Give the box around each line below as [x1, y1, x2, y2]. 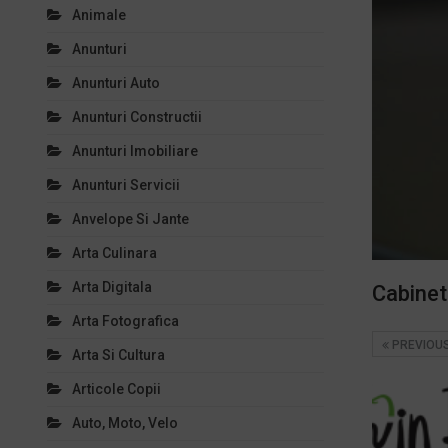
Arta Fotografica [72, 313, 179, 329]
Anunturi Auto [72, 75, 160, 91]
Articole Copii [72, 381, 161, 397]
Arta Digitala [72, 279, 152, 295]
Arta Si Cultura [72, 347, 165, 363]
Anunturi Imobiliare [72, 143, 198, 159]
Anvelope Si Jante [72, 211, 189, 227]
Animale [72, 7, 126, 23]
